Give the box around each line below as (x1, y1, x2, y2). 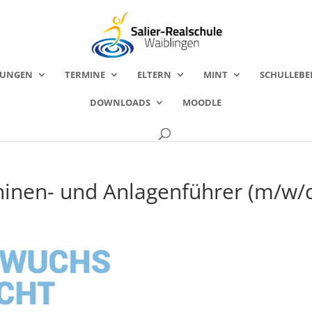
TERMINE (65, 68, 105, 81)
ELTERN (137, 68, 171, 81)
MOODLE (182, 96, 221, 109)
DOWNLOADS (89, 96, 150, 109)
